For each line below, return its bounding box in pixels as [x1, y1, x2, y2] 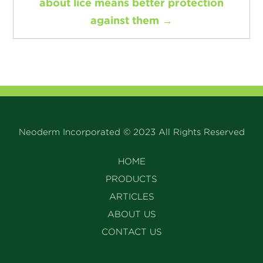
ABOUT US [107, 210, 156, 218]
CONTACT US [101, 227, 162, 236]
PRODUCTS [106, 174, 157, 183]
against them [90, 14, 159, 26]
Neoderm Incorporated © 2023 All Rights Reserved [18, 127, 245, 136]
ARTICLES [109, 192, 154, 201]
